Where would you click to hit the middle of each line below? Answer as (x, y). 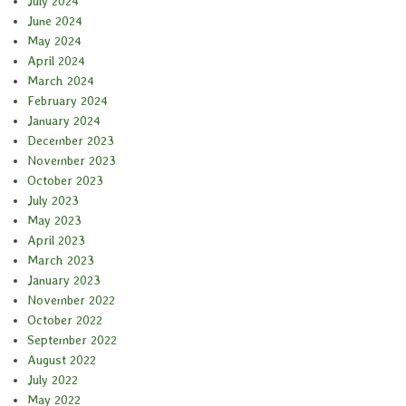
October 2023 (65, 181)
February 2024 (68, 101)
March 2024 (61, 81)
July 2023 (53, 201)
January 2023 (64, 280)
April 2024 (56, 61)
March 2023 (61, 261)
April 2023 (56, 241)
